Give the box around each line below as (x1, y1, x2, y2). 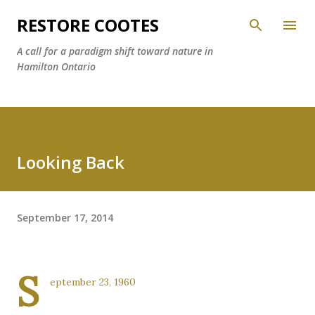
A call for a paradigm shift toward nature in (17, 44, 213, 58)
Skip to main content (108, 11, 207, 24)
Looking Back (17, 150, 124, 174)
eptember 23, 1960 (50, 276, 136, 288)
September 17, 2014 (17, 210, 113, 224)
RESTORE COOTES (17, 13, 159, 37)
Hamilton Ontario (17, 60, 96, 73)
